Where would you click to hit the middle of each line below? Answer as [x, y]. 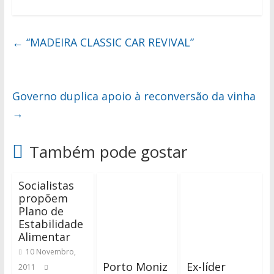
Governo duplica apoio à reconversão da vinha [134, 96]
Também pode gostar [108, 152]
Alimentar [44, 237]
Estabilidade [50, 224]
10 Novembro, [50, 252]
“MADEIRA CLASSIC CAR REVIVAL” [108, 43]
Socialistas [46, 186]
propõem [43, 198]
